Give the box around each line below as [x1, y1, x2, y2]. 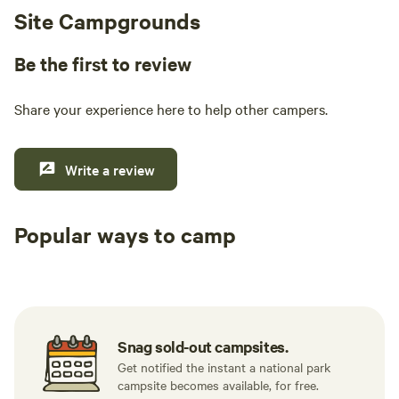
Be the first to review [14, 51, 191, 76]
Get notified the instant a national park [118, 358, 330, 376]
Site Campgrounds [14, 6, 200, 35]
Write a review [65, 159, 155, 179]
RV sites [173, 250, 232, 272]
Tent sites [28, 250, 100, 272]
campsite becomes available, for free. [118, 376, 319, 394]
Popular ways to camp [14, 220, 236, 248]
